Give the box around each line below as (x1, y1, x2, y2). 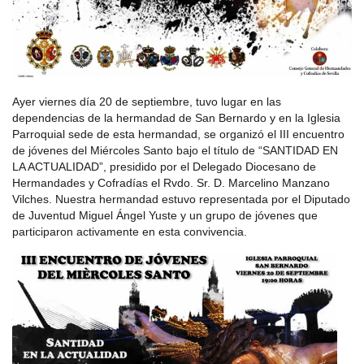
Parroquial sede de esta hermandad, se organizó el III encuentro (12, 128, 344, 141)
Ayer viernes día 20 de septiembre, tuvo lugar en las (12, 95, 281, 109)
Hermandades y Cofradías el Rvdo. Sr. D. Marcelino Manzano (12, 176, 330, 190)
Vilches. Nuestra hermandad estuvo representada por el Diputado (12, 193, 350, 206)
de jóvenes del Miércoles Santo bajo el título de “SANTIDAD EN (12, 144, 338, 158)
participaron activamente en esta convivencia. (12, 225, 247, 239)
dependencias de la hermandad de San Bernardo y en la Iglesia (12, 111, 340, 125)
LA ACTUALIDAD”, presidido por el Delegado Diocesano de (12, 160, 316, 174)
